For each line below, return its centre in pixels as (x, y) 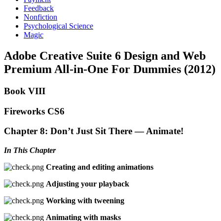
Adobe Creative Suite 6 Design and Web (105, 55)
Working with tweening (85, 200)
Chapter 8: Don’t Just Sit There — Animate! (94, 131)
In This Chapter (30, 150)
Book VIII (25, 91)
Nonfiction (40, 17)
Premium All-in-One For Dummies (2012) (110, 69)
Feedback (39, 8)
